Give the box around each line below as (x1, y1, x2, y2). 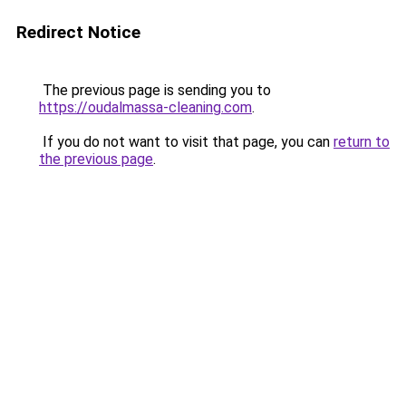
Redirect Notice (16, 22, 140, 43)
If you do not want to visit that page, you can (39, 133, 333, 150)
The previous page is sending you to (39, 82, 271, 99)
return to (333, 133, 390, 150)
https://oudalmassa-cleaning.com (39, 99, 252, 116)
